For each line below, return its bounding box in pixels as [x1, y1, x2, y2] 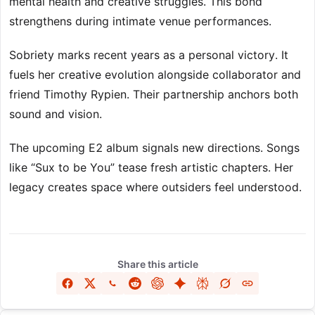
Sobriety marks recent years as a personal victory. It [9, 48, 288, 63]
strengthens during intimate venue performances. [9, 14, 271, 29]
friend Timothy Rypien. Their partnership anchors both [9, 87, 298, 102]
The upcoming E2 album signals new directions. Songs [9, 141, 300, 155]
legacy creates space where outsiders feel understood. [9, 180, 302, 195]
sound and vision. [9, 107, 102, 122]
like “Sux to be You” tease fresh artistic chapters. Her [9, 160, 293, 175]
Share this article [117, 258, 198, 271]
